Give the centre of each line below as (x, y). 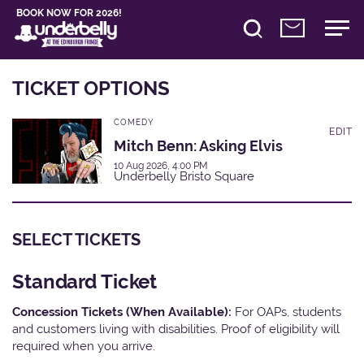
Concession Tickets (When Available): (123, 311)
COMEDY (134, 122)
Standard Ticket (85, 281)
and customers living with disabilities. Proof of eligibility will (176, 328)
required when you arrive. (84, 345)
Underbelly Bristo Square (184, 176)
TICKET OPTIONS (91, 88)
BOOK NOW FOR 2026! (69, 13)
